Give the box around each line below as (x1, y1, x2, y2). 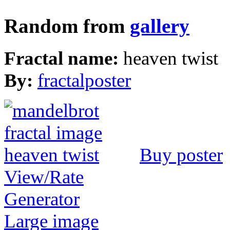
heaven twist (123, 47, 218, 69)
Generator (4, 188, 80, 209)
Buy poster (140, 144, 223, 165)
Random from (4, 15, 130, 37)
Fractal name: (4, 47, 123, 69)
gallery (130, 15, 189, 37)
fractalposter (37, 69, 131, 91)
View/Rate (4, 166, 84, 187)
